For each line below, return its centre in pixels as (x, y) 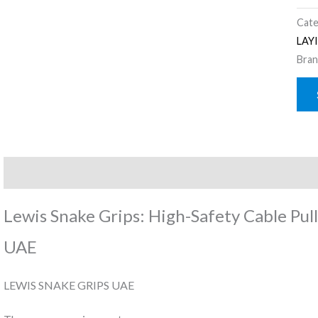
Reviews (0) (109, 172)
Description (34, 172)
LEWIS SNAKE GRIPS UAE (68, 285)
